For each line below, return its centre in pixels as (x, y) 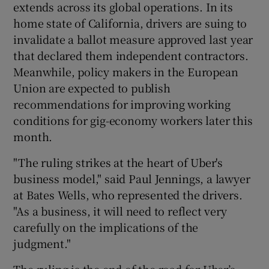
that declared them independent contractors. (131, 56)
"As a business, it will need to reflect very (120, 211)
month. (33, 137)
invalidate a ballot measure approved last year (133, 39)
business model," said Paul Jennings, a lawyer (132, 179)
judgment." (42, 243)
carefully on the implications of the (106, 227)
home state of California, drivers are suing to (130, 23)
